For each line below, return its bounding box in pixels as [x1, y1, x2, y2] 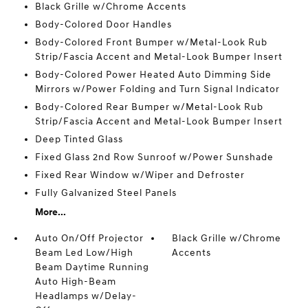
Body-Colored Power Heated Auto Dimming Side [34, 69, 272, 80]
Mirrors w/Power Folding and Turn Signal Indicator [34, 83, 280, 95]
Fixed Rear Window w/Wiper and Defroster [34, 169, 245, 181]
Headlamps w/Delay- [34, 290, 137, 302]
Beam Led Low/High [34, 247, 133, 258]
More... [34, 206, 66, 218]
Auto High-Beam [34, 276, 116, 287]
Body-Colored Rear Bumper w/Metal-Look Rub [34, 101, 263, 113]
